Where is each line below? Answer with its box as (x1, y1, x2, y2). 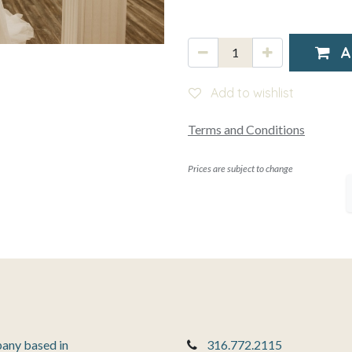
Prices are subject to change (188, 162, 293, 174)
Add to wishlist (211, 84, 294, 101)
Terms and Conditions (188, 121, 305, 137)
